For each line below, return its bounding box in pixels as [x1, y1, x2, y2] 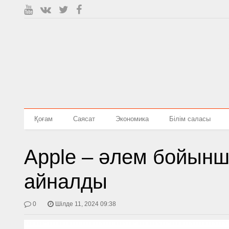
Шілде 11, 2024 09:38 [55, 200, 117, 208]
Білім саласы [169, 115, 211, 123]
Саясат [73, 115, 96, 123]
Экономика [116, 115, 149, 123]
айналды [24, 170, 108, 193]
